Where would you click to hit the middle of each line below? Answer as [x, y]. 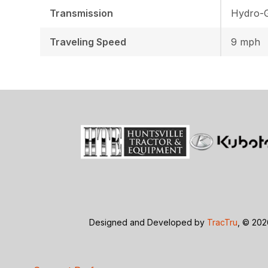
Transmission [82, 13]
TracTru [223, 223]
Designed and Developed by [148, 223]
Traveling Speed [88, 42]
